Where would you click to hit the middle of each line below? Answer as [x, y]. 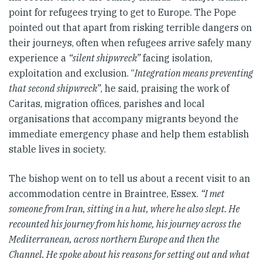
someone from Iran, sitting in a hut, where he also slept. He [124, 208]
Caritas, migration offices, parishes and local [107, 103]
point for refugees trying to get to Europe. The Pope [123, 12]
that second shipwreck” [55, 88]
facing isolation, [176, 58]
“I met [213, 193]
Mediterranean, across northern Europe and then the [114, 239]
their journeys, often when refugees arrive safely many [130, 42]
